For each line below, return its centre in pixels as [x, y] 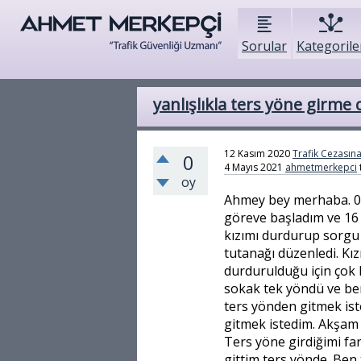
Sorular [264, 46]
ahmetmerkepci [321, 167]
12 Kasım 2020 [257, 154]
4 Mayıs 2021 [253, 167]
